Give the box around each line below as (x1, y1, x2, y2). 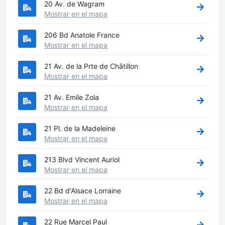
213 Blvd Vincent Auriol (44, 155, 120, 164)
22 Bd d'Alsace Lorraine (44, 186, 121, 195)
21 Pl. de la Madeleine (44, 124, 116, 133)
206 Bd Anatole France (44, 30, 120, 39)
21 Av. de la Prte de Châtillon (44, 61, 138, 70)
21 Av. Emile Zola (44, 92, 99, 101)
